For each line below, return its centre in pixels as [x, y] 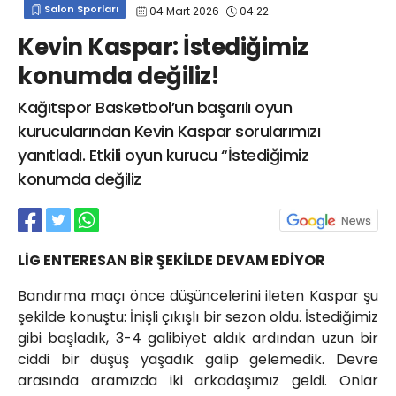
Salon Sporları [80, 9]
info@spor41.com [232, 19]
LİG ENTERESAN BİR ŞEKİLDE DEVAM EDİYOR [171, 261]
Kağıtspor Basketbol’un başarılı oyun [155, 108]
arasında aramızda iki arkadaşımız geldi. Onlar [198, 381]
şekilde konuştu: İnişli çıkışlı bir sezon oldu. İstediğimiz [198, 317]
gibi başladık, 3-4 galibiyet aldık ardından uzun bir [198, 339]
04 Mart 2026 [184, 11]
